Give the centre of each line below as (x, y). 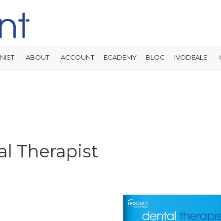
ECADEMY (120, 57)
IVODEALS (191, 57)
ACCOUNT (78, 57)
